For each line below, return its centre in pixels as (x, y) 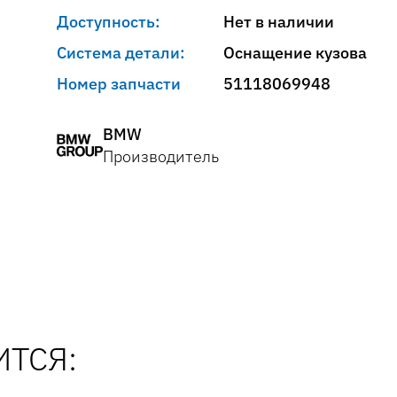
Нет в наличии (279, 22)
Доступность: (109, 22)
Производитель (161, 156)
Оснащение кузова (295, 53)
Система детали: (121, 53)
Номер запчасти (119, 84)
